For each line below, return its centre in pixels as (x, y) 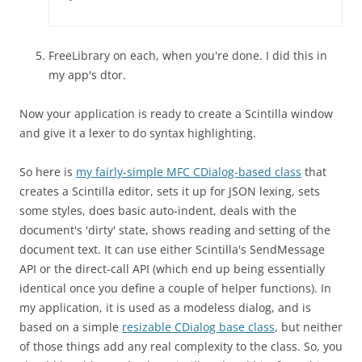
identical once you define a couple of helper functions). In (175, 288)
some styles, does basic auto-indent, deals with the (158, 210)
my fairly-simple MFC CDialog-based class (189, 171)
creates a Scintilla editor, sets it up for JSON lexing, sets (170, 191)
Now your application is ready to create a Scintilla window (176, 113)
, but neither (309, 326)
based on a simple (71, 326)
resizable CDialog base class (198, 326)
